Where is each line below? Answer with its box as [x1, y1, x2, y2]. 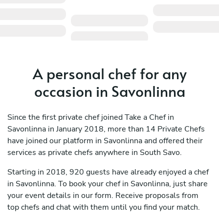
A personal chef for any [32, 63, 187, 84]
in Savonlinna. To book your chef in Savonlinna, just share [7, 178, 208, 190]
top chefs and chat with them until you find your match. [7, 202, 200, 213]
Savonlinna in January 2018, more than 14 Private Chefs [7, 124, 205, 135]
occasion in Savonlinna [34, 81, 185, 101]
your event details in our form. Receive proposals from [7, 190, 198, 201]
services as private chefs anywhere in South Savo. [7, 147, 182, 158]
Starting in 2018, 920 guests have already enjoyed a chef [7, 167, 209, 178]
